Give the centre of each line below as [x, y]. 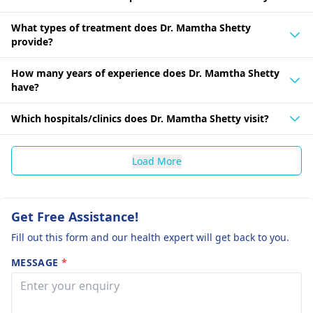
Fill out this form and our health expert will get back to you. [150, 237]
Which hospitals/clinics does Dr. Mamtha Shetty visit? [140, 118]
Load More [156, 161]
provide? [32, 42]
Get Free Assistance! [75, 217]
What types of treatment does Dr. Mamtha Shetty [131, 28]
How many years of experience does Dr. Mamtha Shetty [145, 73]
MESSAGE [36, 262]
